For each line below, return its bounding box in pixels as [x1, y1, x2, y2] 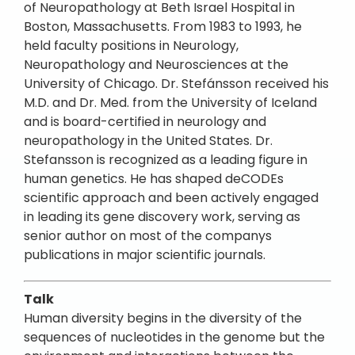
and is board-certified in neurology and [24, 113, 266, 131]
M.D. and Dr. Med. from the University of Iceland [24, 94, 317, 112]
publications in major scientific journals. [24, 246, 265, 264]
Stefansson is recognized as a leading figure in [24, 151, 307, 169]
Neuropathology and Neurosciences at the [24, 55, 288, 74]
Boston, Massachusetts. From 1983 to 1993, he [24, 17, 302, 36]
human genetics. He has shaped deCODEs [24, 170, 284, 188]
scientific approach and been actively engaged [24, 189, 319, 207]
